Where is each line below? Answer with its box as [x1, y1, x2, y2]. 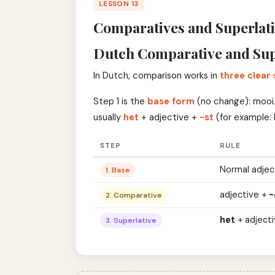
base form [147, 95, 195, 107]
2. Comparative [105, 190, 162, 200]
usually [93, 110, 123, 123]
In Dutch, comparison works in [93, 69, 220, 82]
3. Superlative [105, 215, 157, 225]
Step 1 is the [93, 95, 147, 107]
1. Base [105, 165, 130, 175]
